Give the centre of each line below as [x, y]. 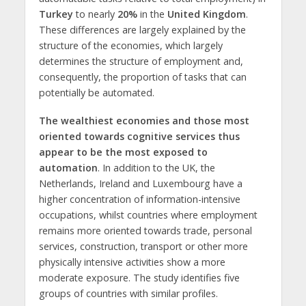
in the [152, 14]
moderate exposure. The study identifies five [139, 277]
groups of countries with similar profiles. [128, 293]
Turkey [56, 14]
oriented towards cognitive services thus [139, 136]
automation [68, 167]
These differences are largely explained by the [142, 29]
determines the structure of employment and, [141, 61]
